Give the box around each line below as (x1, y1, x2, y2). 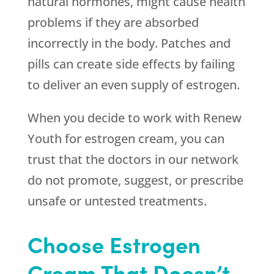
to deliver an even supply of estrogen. (27, 76, 240, 94)
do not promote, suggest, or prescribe (27, 172, 243, 189)
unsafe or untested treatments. (27, 193, 207, 210)
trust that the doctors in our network (27, 151, 239, 168)
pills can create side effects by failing (27, 56, 235, 73)
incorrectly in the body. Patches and (27, 35, 231, 52)
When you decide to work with (27, 109, 203, 127)
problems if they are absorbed (27, 14, 199, 31)
